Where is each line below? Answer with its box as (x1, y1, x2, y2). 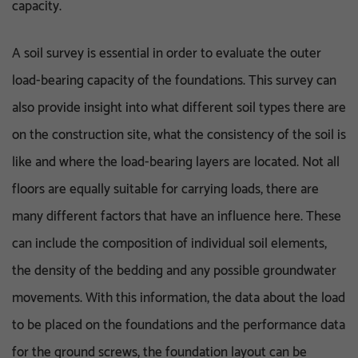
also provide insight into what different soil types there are (12, 96, 346, 119)
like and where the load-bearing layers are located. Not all (12, 150, 340, 173)
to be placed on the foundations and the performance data (12, 313, 345, 336)
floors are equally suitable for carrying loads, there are (12, 177, 319, 201)
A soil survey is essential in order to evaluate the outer (12, 42, 321, 65)
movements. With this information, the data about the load (12, 286, 345, 309)
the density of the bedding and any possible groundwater (12, 259, 336, 282)
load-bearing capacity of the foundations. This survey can (12, 69, 336, 92)
